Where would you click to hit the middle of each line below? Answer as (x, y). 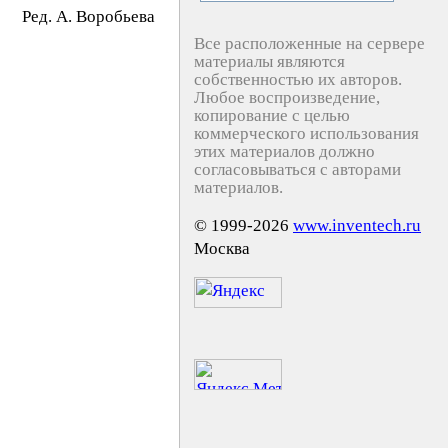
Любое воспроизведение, (287, 97)
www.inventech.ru (357, 225)
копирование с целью (272, 115)
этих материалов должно (284, 151)
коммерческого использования (306, 133)
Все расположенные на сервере (309, 43)
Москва (222, 248)
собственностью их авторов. (298, 79)
